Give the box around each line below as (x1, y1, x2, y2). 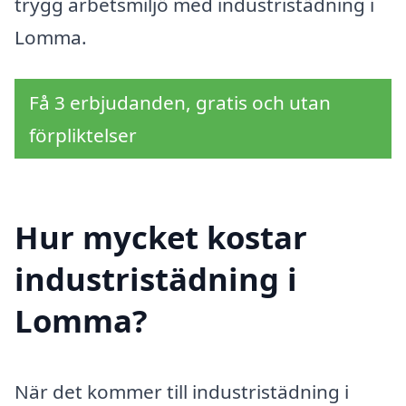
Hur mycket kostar (14, 216, 307, 259)
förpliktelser (29, 121, 137, 148)
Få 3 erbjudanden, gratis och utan (29, 89, 331, 115)
